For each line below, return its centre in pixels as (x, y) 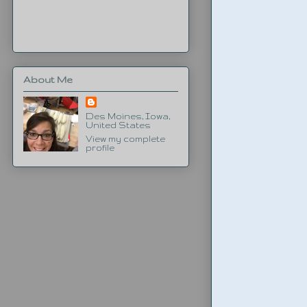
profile (100, 147)
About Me (48, 79)
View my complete (125, 138)
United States (118, 125)
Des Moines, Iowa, (127, 116)
